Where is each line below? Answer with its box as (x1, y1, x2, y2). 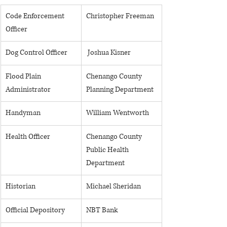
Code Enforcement (6, 11, 66, 21)
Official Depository (6, 205, 65, 215)
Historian (6, 181, 35, 191)
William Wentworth (86, 108, 149, 118)
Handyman (6, 108, 41, 118)
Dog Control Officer (6, 48, 67, 57)
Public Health (86, 145, 130, 155)
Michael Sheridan (86, 181, 141, 191)
